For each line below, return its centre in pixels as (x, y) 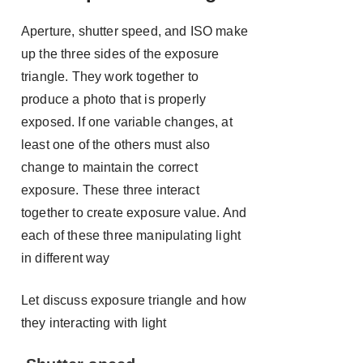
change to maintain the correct (109, 167)
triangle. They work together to (110, 77)
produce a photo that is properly (114, 99)
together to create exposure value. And (134, 213)
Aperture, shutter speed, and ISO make (135, 31)
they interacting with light (94, 323)
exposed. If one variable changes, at (127, 122)
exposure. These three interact (110, 190)
